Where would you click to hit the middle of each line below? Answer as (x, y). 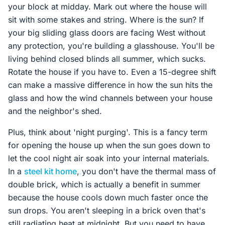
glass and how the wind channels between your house (110, 98)
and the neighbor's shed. (55, 111)
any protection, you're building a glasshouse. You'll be (111, 46)
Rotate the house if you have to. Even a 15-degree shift (112, 72)
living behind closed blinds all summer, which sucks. (107, 59)
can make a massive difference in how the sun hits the (110, 85)
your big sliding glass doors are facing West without (107, 33)
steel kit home (50, 171)
